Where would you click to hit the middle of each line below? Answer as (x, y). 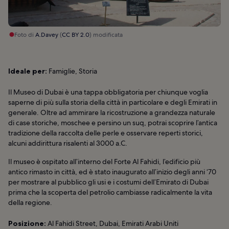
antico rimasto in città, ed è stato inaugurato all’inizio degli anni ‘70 (112, 172)
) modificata (106, 35)
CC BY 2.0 (76, 35)
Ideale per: (28, 71)
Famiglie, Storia (72, 71)
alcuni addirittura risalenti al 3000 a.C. (68, 143)
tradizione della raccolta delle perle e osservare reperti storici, (106, 133)
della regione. (30, 203)
